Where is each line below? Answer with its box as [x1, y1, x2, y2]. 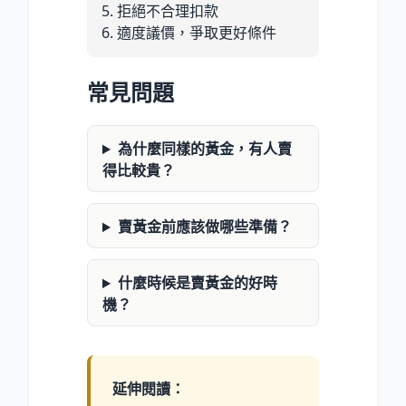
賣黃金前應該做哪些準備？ [117, 217, 292, 237]
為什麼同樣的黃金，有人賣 [117, 139, 292, 159]
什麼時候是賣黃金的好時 [117, 273, 277, 294]
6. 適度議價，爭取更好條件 [101, 23, 276, 43]
